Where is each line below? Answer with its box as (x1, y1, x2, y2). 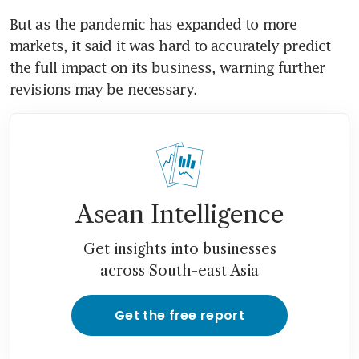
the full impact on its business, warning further (10, 58, 325, 76)
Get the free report (114, 305, 245, 325)
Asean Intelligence (75, 199, 284, 229)
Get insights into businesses (83, 240, 276, 258)
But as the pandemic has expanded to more (10, 14, 297, 33)
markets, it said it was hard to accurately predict (10, 36, 331, 54)
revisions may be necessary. (10, 79, 197, 98)
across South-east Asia (100, 261, 259, 280)
